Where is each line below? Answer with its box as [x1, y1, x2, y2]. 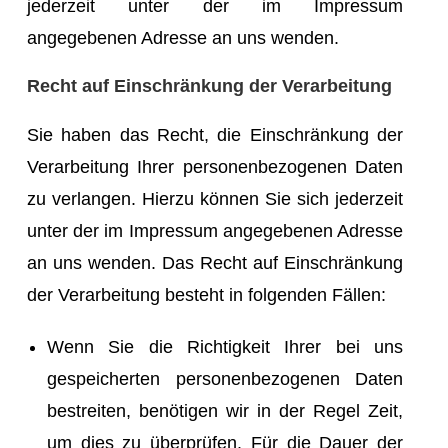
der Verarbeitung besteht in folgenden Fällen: [27, 284, 386, 305]
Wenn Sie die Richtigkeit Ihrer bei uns [47, 336, 403, 357]
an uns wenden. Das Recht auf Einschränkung [27, 252, 403, 273]
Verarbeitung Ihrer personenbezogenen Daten [27, 156, 403, 177]
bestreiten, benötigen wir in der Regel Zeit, [47, 400, 403, 421]
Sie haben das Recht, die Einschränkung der [27, 124, 403, 145]
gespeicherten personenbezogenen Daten [47, 368, 403, 389]
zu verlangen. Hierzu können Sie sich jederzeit [27, 188, 403, 209]
